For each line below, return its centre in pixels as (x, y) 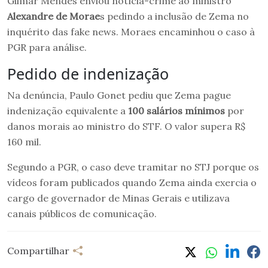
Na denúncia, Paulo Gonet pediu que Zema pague (119, 95)
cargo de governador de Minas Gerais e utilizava (118, 198)
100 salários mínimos (176, 110)
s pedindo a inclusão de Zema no (174, 16)
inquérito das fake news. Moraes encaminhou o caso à (131, 31)
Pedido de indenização (88, 73)
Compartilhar (38, 251)
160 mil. (24, 141)
